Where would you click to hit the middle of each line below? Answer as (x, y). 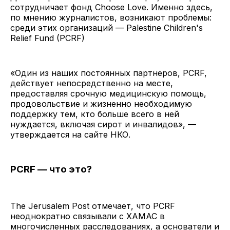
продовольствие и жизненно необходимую (101, 104)
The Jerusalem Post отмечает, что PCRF (93, 206)
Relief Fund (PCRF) (47, 38)
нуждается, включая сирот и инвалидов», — (103, 124)
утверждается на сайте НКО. (72, 135)
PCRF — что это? (52, 169)
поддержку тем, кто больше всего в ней (95, 114)
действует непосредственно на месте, (92, 83)
